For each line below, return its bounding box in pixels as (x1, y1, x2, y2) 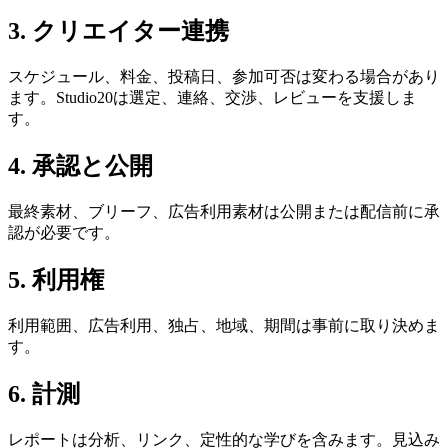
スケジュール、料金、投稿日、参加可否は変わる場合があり (8, 68, 440, 86)
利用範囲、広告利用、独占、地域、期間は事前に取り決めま (8, 316, 440, 334)
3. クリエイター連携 (8, 18, 229, 45)
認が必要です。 (8, 223, 120, 241)
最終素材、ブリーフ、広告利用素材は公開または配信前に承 (8, 202, 440, 220)
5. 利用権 (8, 266, 104, 293)
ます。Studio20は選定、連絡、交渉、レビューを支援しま (8, 89, 417, 107)
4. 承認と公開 (8, 152, 153, 179)
